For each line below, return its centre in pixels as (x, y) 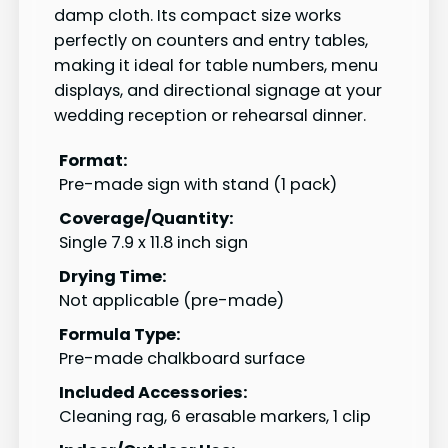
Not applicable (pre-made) (171, 301)
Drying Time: (113, 277)
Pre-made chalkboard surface (182, 359)
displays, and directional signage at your (218, 90)
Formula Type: (120, 335)
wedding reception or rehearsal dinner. (210, 115)
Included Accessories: (153, 393)
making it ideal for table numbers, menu (216, 65)
